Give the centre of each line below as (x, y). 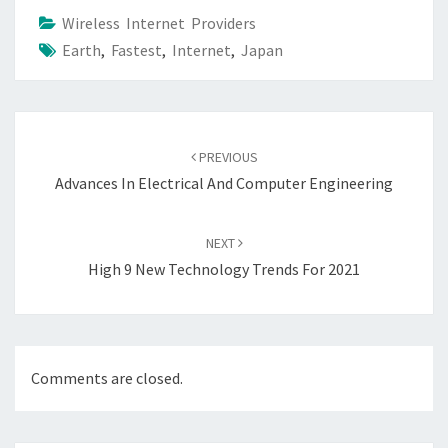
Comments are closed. (107, 378)
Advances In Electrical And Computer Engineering (224, 183)
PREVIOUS (226, 157)
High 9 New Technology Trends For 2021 (224, 269)
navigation (64, 149)
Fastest (136, 50)
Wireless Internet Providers (159, 23)
